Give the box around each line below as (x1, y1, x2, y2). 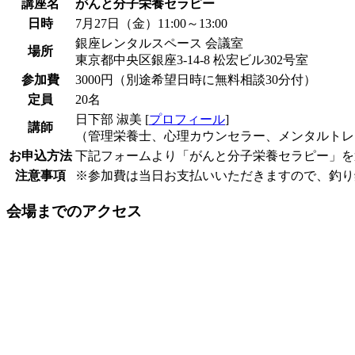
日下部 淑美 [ (75, 112, 149, 126)
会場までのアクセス (6, 203, 142, 220)
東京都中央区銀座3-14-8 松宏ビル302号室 (75, 52, 308, 67)
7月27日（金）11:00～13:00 (75, 16, 227, 30)
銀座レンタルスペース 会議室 (75, 36, 243, 50)
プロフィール (149, 112, 225, 126)
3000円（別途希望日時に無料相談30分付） (75, 72, 316, 86)
